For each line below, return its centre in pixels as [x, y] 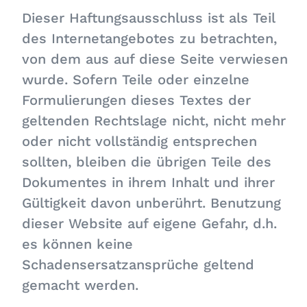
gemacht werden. [81, 285]
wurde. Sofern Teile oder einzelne [136, 79]
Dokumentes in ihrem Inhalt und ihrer [149, 182]
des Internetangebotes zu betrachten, [150, 38]
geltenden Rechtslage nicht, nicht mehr [154, 121]
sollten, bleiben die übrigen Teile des [147, 162]
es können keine [78, 244]
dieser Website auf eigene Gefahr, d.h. [150, 223]
